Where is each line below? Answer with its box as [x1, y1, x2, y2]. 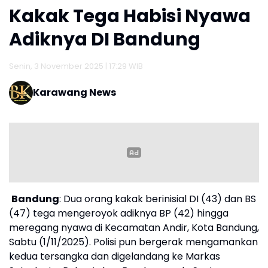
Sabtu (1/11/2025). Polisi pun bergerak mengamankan [9, 234, 258, 249]
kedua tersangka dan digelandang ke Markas [9, 249, 220, 263]
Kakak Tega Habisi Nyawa [9, 3, 251, 29]
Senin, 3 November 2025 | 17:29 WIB [9, 60, 143, 72]
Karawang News [33, 85, 116, 99]
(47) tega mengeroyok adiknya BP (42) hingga [9, 206, 229, 220]
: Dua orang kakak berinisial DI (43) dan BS [59, 191, 256, 206]
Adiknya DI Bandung [9, 26, 200, 52]
